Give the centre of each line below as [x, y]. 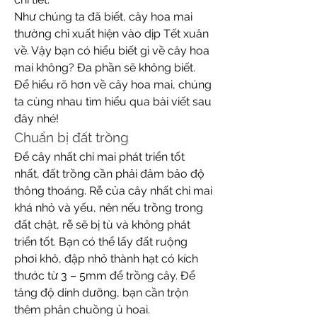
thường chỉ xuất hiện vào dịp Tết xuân [111, 33]
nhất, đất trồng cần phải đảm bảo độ [109, 173]
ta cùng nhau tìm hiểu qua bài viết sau [113, 101]
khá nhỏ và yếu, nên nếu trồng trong [109, 207]
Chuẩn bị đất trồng [71, 137]
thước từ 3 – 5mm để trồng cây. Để [105, 275]
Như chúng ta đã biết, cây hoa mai [103, 16]
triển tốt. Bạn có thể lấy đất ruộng [101, 241]
